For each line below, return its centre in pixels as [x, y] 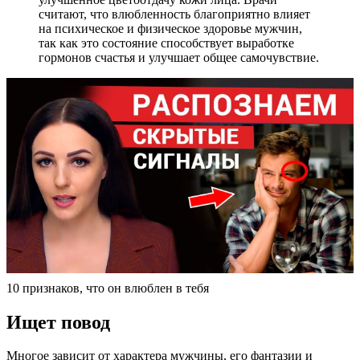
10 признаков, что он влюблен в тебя [108, 288]
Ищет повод [58, 322]
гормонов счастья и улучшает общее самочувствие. [179, 57]
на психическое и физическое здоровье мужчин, [170, 28]
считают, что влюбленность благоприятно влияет [174, 14]
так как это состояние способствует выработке [166, 43]
